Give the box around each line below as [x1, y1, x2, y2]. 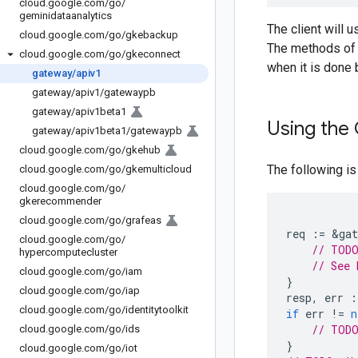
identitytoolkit [125, 304, 189, 316]
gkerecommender [19, 195, 101, 207]
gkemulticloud [125, 163, 192, 175]
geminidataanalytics [19, 10, 112, 22]
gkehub [125, 144, 161, 156]
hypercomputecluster [19, 246, 117, 258]
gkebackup [125, 29, 178, 41]
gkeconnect [125, 48, 181, 60]
